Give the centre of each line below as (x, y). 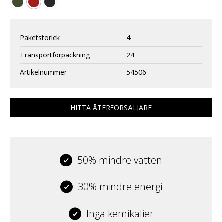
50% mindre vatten (120, 160)
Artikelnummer (43, 72)
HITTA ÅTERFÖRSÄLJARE (111, 108)
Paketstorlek (40, 38)
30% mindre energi (120, 187)
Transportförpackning (55, 55)
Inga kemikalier (120, 214)
